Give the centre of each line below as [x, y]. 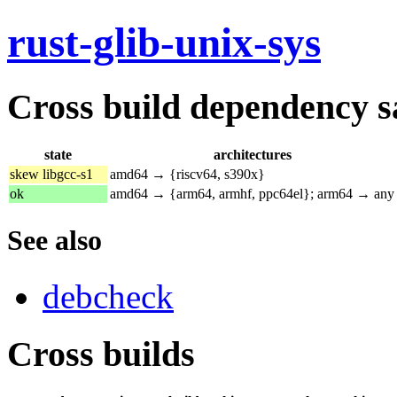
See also [54, 240]
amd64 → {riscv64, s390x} [187, 174]
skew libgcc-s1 [51, 174]
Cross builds [101, 354]
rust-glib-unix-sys [164, 43]
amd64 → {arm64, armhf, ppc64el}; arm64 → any [252, 193]
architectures [252, 154]
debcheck [108, 296]
